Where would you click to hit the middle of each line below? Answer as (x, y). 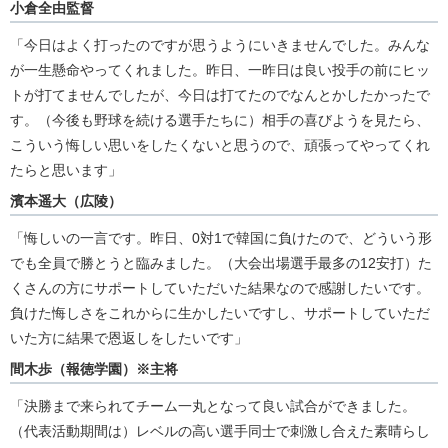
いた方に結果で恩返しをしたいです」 (129, 338)
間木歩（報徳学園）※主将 (94, 369)
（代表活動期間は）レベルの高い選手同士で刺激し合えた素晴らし (220, 431)
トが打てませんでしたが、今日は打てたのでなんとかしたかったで (220, 95)
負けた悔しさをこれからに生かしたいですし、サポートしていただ (220, 313)
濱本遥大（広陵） (66, 201)
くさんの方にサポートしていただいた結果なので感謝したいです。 (220, 288)
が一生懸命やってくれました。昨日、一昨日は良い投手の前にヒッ (220, 70)
